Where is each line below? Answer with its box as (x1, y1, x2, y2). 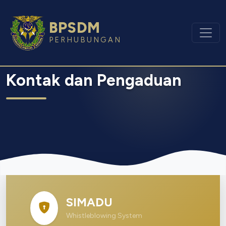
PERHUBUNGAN (49, 35, 122, 44)
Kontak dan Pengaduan (6, 70, 182, 90)
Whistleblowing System (66, 211, 142, 220)
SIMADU (66, 195, 112, 209)
